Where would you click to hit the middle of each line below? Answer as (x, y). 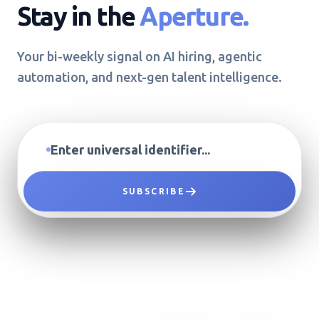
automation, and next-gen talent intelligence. (150, 77)
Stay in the (79, 16)
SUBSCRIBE (154, 191)
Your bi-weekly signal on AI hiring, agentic (140, 56)
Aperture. (194, 16)
